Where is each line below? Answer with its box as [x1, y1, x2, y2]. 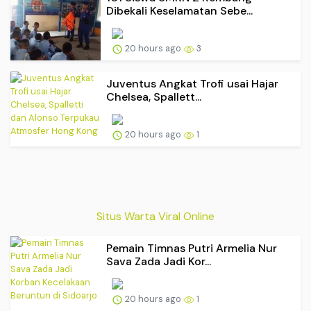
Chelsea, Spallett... [106, 89, 201, 104]
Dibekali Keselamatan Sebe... [106, 3, 253, 18]
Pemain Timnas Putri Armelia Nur [106, 241, 277, 256]
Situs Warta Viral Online [96, 209, 215, 224]
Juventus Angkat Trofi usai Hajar [106, 76, 278, 91]
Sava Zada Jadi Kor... [106, 254, 211, 269]
